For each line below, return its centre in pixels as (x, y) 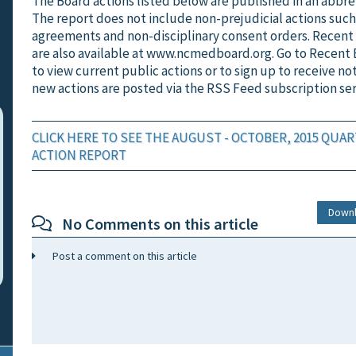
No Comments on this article (152, 224)
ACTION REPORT (79, 155)
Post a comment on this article (120, 256)
